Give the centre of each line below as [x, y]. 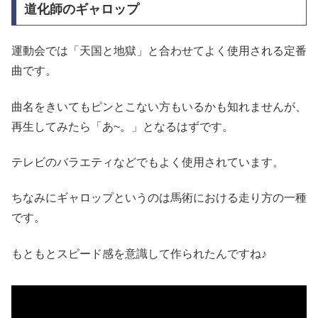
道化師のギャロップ [81, 9]
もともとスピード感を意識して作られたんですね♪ [139, 253]
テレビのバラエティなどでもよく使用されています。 [148, 163]
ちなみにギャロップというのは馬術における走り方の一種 [159, 198]
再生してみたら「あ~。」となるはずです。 [122, 126]
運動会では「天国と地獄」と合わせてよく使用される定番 [159, 51]
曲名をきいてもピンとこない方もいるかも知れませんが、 [159, 106]
